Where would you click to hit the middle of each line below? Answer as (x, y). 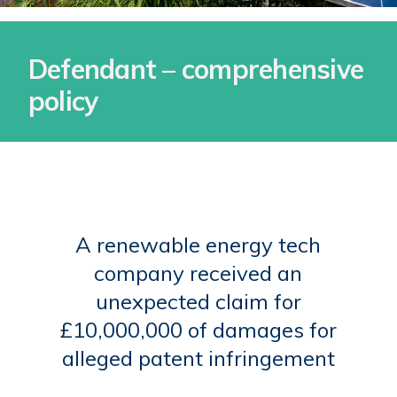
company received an (198, 272)
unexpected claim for (198, 301)
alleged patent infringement (198, 358)
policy (63, 101)
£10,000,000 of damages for (198, 329)
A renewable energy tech (198, 244)
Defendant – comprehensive (196, 69)
